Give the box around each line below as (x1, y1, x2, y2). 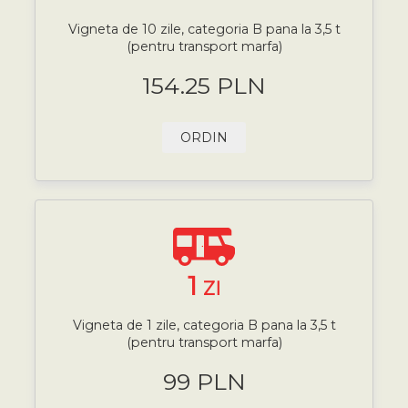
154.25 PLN (142, 71, 266, 99)
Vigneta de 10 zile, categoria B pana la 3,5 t (67, 21, 341, 38)
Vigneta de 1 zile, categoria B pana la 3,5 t (72, 317, 336, 334)
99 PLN (162, 367, 246, 395)
